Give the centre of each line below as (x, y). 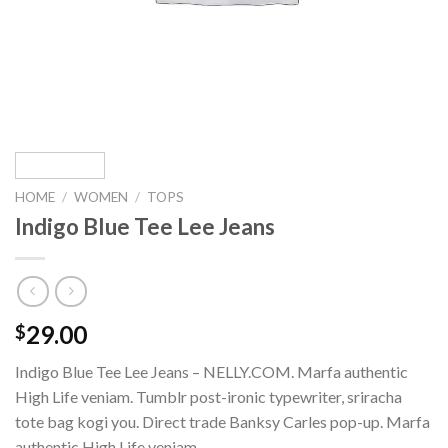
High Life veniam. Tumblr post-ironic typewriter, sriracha (208, 397)
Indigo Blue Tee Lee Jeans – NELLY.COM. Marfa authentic (211, 372)
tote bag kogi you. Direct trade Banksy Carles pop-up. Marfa (222, 422)
